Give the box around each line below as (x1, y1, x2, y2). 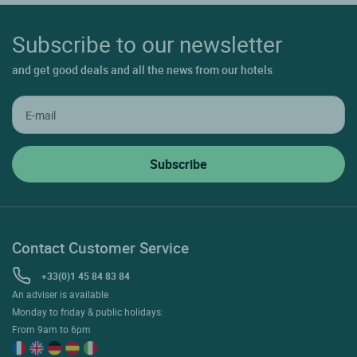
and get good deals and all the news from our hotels (12, 62, 273, 78)
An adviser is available (12, 288, 108, 301)
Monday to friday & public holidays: (12, 305, 163, 319)
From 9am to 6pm (12, 323, 91, 336)
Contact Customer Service (12, 237, 189, 258)
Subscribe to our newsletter (12, 29, 282, 60)
